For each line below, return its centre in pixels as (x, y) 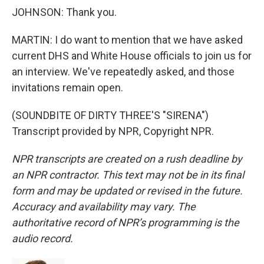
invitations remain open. (67, 88)
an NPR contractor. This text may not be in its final (128, 175)
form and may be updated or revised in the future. (127, 191)
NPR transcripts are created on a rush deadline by (127, 159)
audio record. (42, 238)
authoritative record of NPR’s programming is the (126, 222)
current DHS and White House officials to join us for (132, 56)
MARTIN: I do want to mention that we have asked (127, 40)
